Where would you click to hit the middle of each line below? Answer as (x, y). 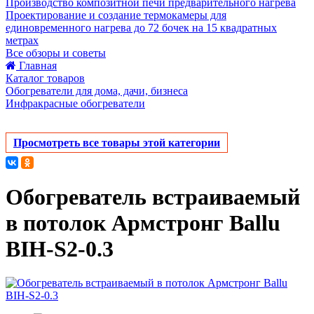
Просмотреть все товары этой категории (117, 143)
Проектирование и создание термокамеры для (116, 15)
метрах (22, 41)
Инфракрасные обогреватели (75, 104)
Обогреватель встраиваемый (153, 197)
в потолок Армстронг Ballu (143, 223)
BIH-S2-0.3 (60, 248)
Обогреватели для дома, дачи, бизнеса (97, 91)
